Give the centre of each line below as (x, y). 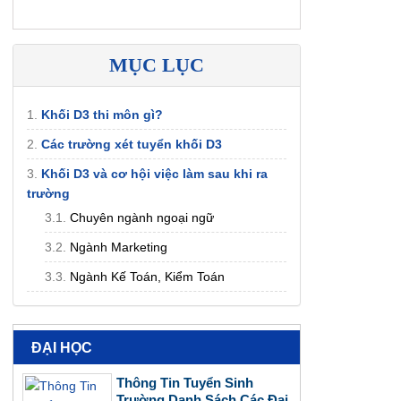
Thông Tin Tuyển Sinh (185, 383)
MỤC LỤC (157, 65)
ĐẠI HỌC (62, 348)
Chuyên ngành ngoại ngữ (142, 218)
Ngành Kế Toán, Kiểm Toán (147, 277)
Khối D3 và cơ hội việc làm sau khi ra (154, 174)
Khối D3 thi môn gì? (102, 115)
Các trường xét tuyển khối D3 (132, 144)
